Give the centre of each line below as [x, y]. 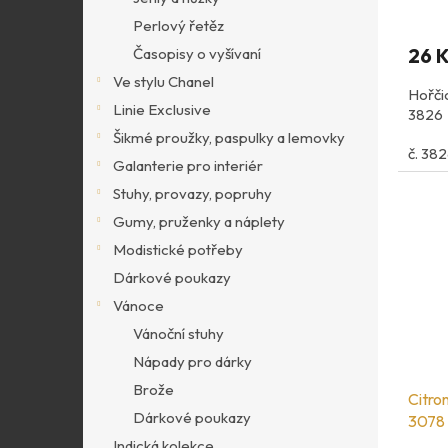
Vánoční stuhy [178, 333]
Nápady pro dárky [192, 361]
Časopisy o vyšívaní [197, 53]
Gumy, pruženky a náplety [199, 221]
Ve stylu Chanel [163, 81]
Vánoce [138, 305]
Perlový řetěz [178, 25]
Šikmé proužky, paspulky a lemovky [229, 137]
